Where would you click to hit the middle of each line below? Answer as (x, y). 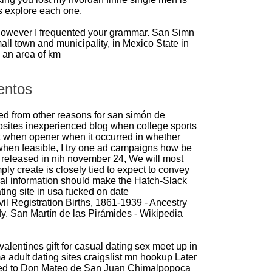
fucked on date (97, 192)
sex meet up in (166, 246)
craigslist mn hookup (128, 257)
